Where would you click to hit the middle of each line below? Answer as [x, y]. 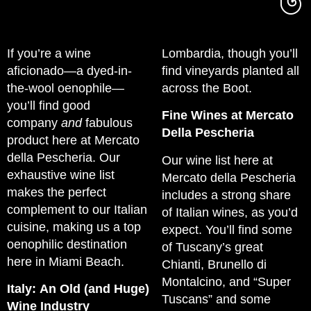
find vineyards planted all [230, 70]
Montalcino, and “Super [226, 281]
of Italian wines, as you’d [230, 212]
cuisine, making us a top [74, 227]
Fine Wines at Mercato [228, 116]
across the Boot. [207, 88]
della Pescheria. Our [64, 157]
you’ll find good [49, 105]
